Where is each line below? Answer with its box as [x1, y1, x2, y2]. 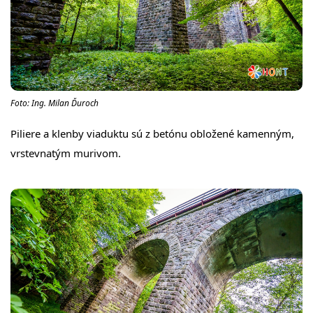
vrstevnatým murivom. [10, 146, 121, 160]
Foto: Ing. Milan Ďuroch [10, 97, 99, 109]
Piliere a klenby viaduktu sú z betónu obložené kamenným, [10, 126, 294, 140]
